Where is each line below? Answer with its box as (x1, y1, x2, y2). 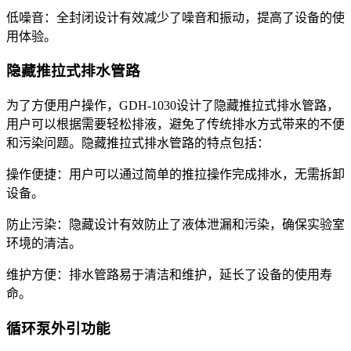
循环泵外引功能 (6, 320, 110, 337)
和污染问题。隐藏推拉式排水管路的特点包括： (6, 136, 270, 150)
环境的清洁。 (6, 237, 81, 251)
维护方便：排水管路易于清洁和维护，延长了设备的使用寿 (6, 268, 332, 282)
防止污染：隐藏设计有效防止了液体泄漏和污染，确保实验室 (6, 218, 345, 232)
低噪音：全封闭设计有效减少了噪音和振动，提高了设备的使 (6, 10, 345, 24)
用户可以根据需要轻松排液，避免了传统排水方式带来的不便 (6, 118, 345, 132)
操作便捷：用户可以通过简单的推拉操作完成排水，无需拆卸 (6, 168, 345, 182)
